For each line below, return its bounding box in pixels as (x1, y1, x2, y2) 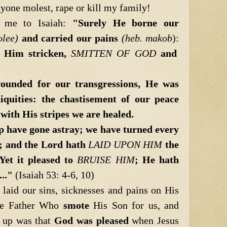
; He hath (134, 154, 179, 165)
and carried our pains (18, 32, 122, 44)
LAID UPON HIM (88, 138, 163, 150)
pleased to (28, 154, 73, 165)
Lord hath (41, 138, 86, 150)
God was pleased (54, 214, 129, 226)
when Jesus (132, 214, 179, 226)
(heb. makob (121, 32, 172, 44)
